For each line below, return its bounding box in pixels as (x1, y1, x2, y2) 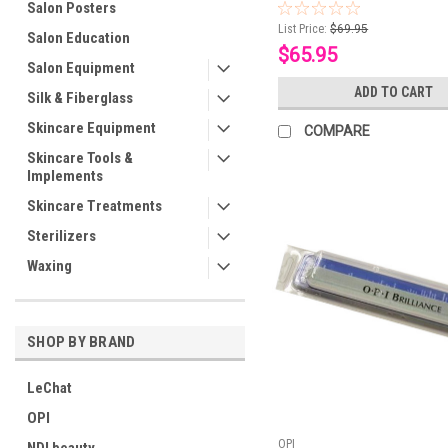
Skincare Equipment (27, 119, 156, 137)
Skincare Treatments (27, 197, 162, 215)
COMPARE (304, 123, 371, 140)
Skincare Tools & (27, 149, 133, 167)
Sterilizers (27, 227, 96, 245)
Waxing (27, 257, 72, 275)
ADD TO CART (353, 84, 433, 101)
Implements (27, 167, 103, 185)
